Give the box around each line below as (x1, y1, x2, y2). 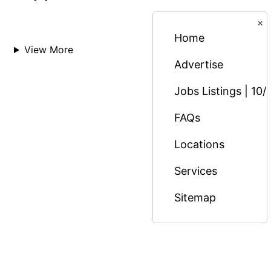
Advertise (174, 57, 223, 71)
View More (24, 44, 73, 56)
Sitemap (174, 191, 216, 204)
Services (174, 164, 217, 177)
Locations (174, 137, 224, 151)
